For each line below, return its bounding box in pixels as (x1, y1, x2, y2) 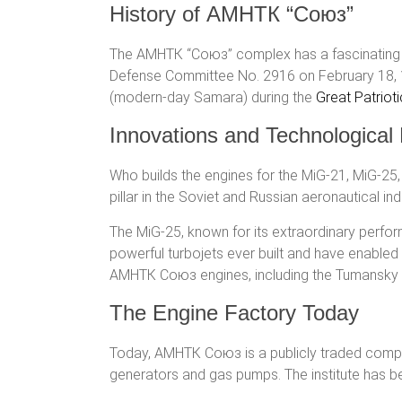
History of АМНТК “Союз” (109, 2, 354, 26)
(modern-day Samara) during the (109, 89, 316, 106)
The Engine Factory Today (109, 301, 359, 325)
